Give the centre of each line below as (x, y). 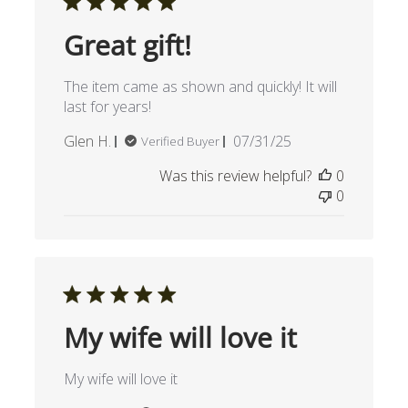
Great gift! (127, 46)
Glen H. (87, 142)
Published (295, 141)
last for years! (107, 107)
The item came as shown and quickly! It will (200, 87)
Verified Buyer (180, 142)
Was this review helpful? (236, 176)
